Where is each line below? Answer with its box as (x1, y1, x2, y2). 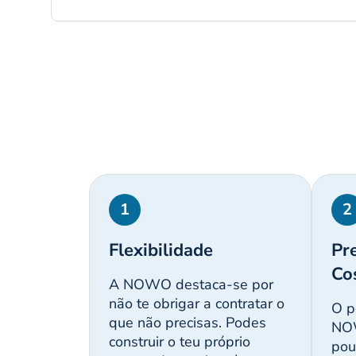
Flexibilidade (109, 238, 213, 263)
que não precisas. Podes (109, 313, 266, 333)
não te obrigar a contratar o (109, 294, 284, 314)
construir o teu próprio (109, 332, 250, 352)
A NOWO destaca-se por (109, 275, 273, 295)
